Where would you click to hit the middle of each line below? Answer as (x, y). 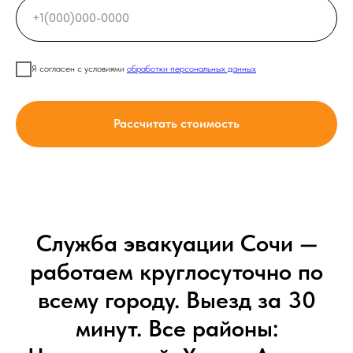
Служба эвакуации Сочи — (176, 243)
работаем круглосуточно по (176, 271)
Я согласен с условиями (79, 69)
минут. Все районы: (176, 328)
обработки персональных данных (191, 69)
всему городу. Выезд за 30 (176, 300)
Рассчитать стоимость (176, 124)
